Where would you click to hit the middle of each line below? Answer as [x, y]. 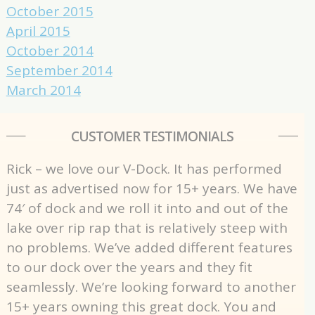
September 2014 [59, 70]
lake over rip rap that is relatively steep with [147, 228]
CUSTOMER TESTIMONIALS [152, 136]
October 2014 [50, 51]
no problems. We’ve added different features [149, 247]
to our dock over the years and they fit [129, 267]
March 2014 [43, 90]
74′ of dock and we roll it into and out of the [147, 208]
